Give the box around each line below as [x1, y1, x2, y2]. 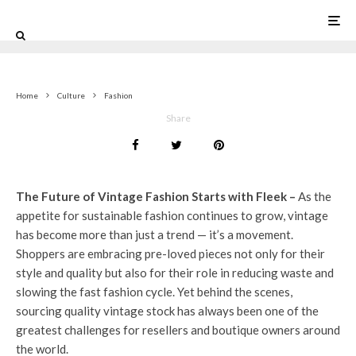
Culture [57, 91, 85, 100]
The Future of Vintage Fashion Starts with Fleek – [16, 189, 298, 203]
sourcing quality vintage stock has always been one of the [16, 304, 319, 318]
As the [298, 189, 331, 203]
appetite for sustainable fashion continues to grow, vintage [16, 208, 328, 222]
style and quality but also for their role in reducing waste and [16, 265, 334, 280]
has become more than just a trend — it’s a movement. [16, 227, 293, 242]
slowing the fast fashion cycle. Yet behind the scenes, [16, 284, 292, 299]
